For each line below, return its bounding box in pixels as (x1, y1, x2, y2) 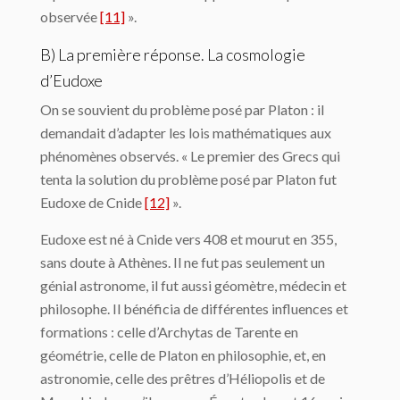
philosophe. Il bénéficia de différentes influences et (40, 300, 348, 318)
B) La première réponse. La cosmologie (40, 45, 305, 65)
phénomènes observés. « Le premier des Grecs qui (40, 147, 340, 165)
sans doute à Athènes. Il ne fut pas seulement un (40, 254, 325, 271)
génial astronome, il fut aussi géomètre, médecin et (40, 277, 346, 295)
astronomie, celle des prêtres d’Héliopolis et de (40, 370, 325, 387)
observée (40, 8, 100, 26)
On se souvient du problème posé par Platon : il (40, 101, 324, 119)
